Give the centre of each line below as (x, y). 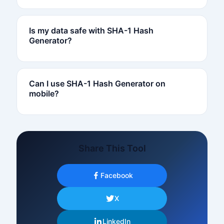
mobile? (44, 93)
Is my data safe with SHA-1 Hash (91, 30)
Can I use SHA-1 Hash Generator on (97, 83)
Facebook (116, 175)
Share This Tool (112, 148)
